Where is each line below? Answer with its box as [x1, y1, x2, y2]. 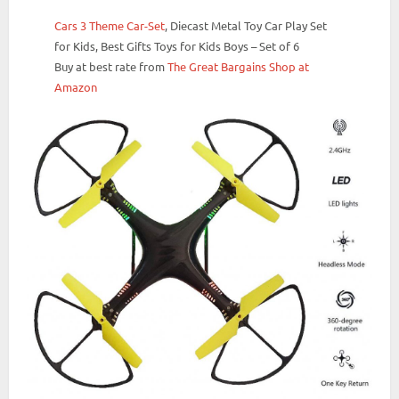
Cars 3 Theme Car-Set [54, 17, 166, 33]
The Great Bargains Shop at [167, 58, 310, 74]
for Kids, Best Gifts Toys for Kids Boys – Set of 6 [54, 37, 300, 53]
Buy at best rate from [54, 58, 168, 74]
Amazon [54, 78, 98, 94]
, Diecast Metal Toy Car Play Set [165, 17, 328, 33]
